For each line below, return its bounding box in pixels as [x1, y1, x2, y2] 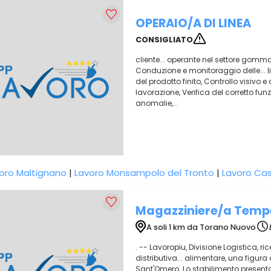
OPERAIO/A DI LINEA [135, 15, 251, 31]
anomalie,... [135, 98, 178, 108]
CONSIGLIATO [135, 34, 193, 45]
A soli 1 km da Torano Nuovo [146, 221, 256, 232]
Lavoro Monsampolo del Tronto [74, 166, 214, 179]
